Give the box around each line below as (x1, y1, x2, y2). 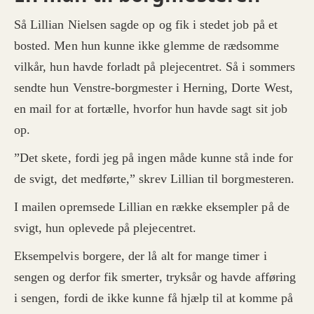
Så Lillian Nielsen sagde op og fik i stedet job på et (14, 18, 278, 32)
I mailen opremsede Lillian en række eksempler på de (14, 200, 289, 214)
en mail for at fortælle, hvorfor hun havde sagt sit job (14, 102, 287, 116)
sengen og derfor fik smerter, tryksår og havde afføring (14, 270, 296, 285)
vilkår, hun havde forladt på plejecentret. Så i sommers (14, 60, 295, 74)
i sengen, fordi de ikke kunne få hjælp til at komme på (14, 291, 293, 306)
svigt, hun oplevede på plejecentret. (14, 221, 196, 235)
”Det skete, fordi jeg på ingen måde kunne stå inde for (14, 151, 293, 165)
